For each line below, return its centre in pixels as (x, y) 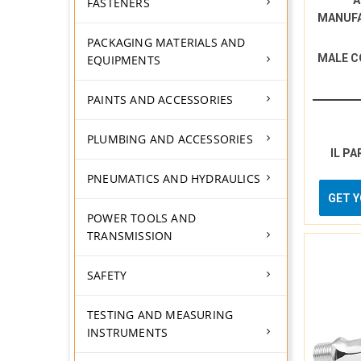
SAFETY (107, 275)
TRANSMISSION (130, 236)
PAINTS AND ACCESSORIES (160, 100)
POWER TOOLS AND (141, 218)
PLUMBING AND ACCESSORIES (170, 139)
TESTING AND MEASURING (160, 315)
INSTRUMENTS (128, 332)
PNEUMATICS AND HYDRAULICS (174, 178)
